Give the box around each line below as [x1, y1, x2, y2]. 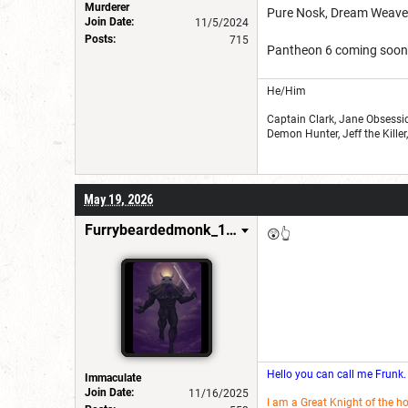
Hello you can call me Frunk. [267, 367, 406, 381]
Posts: [85, 32, 116, 46]
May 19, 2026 [84, 191, 153, 207]
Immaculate [85, 371, 141, 384]
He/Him [267, 84, 306, 97]
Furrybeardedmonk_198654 [226, 220, 237, 239]
